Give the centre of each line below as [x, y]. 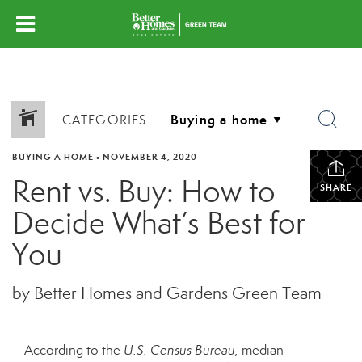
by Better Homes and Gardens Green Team [167, 293]
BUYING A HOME [53, 157]
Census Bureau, [194, 350]
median [263, 350]
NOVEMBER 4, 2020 [150, 157]
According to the [74, 350]
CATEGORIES [104, 120]
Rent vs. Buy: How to [144, 192]
